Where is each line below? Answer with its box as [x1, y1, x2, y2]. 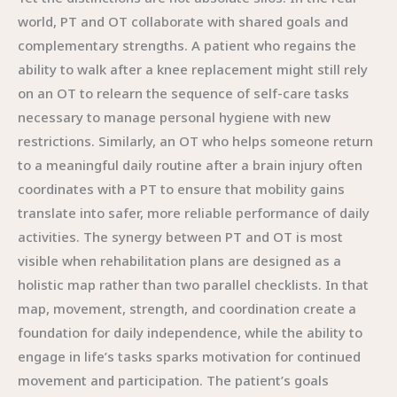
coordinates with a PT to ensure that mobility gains [18, 180, 345, 198]
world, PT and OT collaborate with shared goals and [18, 12, 348, 30]
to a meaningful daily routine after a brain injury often [18, 156, 362, 174]
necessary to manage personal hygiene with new [18, 108, 331, 126]
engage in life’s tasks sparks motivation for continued [18, 347, 361, 365]
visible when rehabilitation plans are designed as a [18, 252, 341, 269]
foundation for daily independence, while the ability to [18, 323, 362, 341]
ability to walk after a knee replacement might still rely [18, 60, 368, 78]
